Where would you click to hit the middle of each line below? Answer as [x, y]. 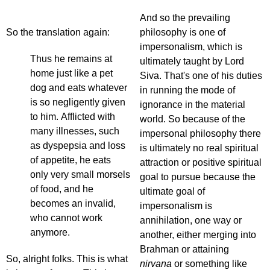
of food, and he [62, 189]
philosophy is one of [183, 33]
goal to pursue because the [198, 177]
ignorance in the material [193, 105]
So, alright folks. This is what [67, 259]
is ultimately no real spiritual [199, 148]
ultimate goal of [172, 192]
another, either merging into [198, 235]
